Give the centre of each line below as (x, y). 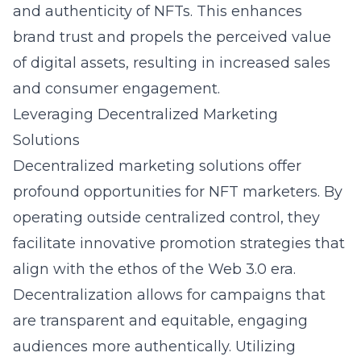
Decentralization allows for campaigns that (169, 295)
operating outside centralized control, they (166, 218)
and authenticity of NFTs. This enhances (158, 11)
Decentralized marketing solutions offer (157, 166)
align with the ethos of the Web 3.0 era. (154, 269)
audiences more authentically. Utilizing (154, 346)
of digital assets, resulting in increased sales (172, 63)
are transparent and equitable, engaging (160, 321)
